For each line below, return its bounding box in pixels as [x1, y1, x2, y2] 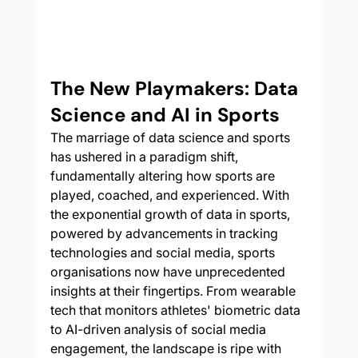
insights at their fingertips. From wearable [50, 283, 299, 300]
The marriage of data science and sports [50, 129, 293, 146]
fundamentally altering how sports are [50, 168, 278, 185]
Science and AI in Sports [50, 102, 280, 128]
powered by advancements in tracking [50, 225, 281, 242]
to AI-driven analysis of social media [50, 321, 269, 338]
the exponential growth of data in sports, [50, 206, 293, 223]
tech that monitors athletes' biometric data [50, 302, 304, 319]
